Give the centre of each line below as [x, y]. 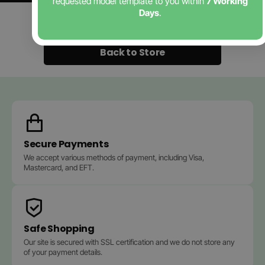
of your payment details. [63, 252]
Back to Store [132, 52]
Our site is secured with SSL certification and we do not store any [129, 242]
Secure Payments [66, 144]
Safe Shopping [59, 229]
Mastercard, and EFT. [59, 167]
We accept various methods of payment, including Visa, [114, 157]
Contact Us [132, 27]
